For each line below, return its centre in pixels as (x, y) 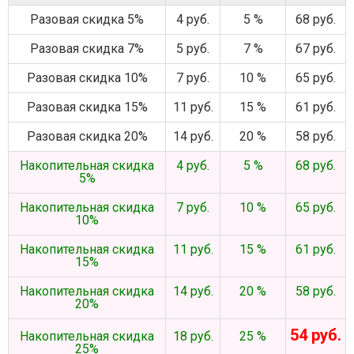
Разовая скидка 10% (87, 78)
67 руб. (316, 49)
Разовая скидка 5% (87, 19)
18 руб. (193, 336)
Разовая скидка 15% (87, 107)
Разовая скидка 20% (87, 136)
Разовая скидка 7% (87, 49)
